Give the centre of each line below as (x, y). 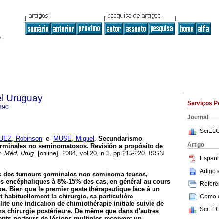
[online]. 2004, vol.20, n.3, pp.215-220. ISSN (100, 153)
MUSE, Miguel (74, 139)
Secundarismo (119, 139)
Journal (198, 117)
